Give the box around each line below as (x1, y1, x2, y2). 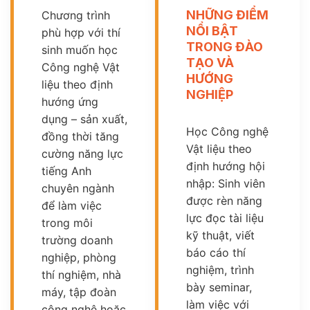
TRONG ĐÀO (186, 39, 263, 54)
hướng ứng (42, 94, 98, 109)
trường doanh (42, 232, 113, 247)
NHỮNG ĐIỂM (186, 7, 268, 22)
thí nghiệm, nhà (42, 267, 121, 282)
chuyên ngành (42, 181, 114, 195)
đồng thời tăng (42, 129, 119, 143)
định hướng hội (186, 158, 265, 173)
